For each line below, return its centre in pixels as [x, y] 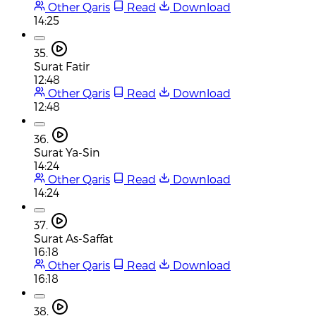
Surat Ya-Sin [67, 152]
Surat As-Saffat [73, 238]
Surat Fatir [62, 66]
